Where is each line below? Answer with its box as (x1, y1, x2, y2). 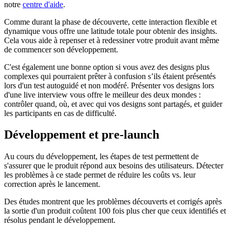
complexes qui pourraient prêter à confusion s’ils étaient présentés (4, 71, 216, 81)
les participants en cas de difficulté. (4, 108, 117, 118)
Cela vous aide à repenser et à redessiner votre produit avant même (4, 35, 219, 45)
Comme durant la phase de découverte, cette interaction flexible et (4, 17, 217, 26)
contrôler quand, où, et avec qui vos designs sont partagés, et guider (4, 99, 222, 108)
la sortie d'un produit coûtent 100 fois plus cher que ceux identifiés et (4, 206, 226, 216)
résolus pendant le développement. (4, 216, 116, 225)
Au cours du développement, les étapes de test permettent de (4, 152, 199, 161)
